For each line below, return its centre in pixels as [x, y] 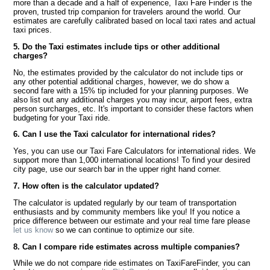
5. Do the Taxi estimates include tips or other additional [117, 46]
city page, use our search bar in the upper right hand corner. [118, 169]
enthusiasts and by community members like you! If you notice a [127, 212]
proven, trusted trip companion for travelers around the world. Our [127, 12]
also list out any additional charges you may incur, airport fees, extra [133, 99]
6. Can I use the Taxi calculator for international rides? [115, 134]
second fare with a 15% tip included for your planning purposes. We [131, 90]
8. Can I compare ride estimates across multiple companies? [127, 246]
